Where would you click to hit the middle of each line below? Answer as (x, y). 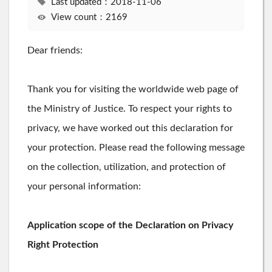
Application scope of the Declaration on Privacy (130, 225)
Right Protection (63, 244)
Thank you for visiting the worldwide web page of (133, 89)
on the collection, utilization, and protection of (127, 167)
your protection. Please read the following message (136, 147)
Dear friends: (55, 50)
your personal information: (84, 186)
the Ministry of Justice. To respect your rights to (130, 108)
